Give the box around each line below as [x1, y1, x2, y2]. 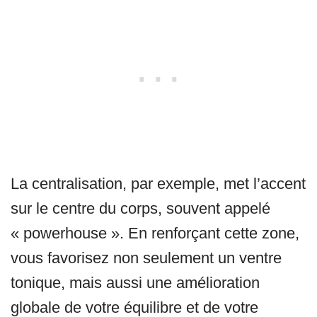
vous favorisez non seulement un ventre [11, 249, 282, 267]
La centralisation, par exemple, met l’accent [11, 175, 306, 193]
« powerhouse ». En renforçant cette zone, [11, 224, 299, 243]
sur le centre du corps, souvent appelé [11, 200, 270, 218]
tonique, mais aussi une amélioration [11, 274, 260, 292]
